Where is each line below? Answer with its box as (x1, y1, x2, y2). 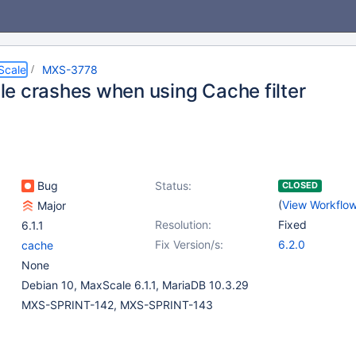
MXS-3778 (42, 63, 98, 76)
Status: (155, 179, 192, 192)
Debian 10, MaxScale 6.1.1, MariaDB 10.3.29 (21, 278, 249, 292)
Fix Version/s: (155, 238, 223, 251)
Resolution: (155, 218, 211, 231)
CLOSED (282, 180, 318, 191)
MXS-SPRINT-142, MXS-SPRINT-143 (21, 298, 213, 311)
